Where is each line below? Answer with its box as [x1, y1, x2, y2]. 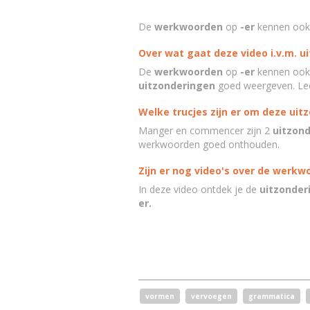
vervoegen [190, 291, 232, 301]
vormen [145, 291, 174, 301]
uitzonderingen [138, 79, 215, 92]
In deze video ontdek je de [138, 183, 259, 196]
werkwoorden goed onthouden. [138, 138, 282, 151]
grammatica [248, 291, 295, 301]
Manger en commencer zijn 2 [138, 124, 273, 137]
